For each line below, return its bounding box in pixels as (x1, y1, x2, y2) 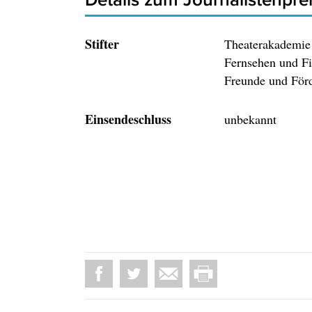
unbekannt (224, 111, 276, 127)
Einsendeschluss (85, 110, 171, 128)
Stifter (85, 35, 119, 53)
